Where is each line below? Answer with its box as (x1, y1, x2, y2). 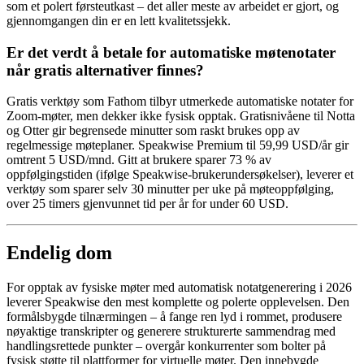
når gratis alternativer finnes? (6, 61, 204, 79)
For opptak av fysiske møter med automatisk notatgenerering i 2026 (6, 280, 352, 295)
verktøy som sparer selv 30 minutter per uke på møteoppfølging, (6, 182, 334, 197)
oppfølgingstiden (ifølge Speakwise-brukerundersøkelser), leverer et (6, 167, 353, 182)
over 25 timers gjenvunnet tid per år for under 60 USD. (6, 197, 288, 211)
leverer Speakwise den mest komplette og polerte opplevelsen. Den (6, 295, 349, 310)
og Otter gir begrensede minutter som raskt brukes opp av (6, 123, 300, 138)
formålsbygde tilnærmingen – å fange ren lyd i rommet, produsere (6, 310, 342, 324)
